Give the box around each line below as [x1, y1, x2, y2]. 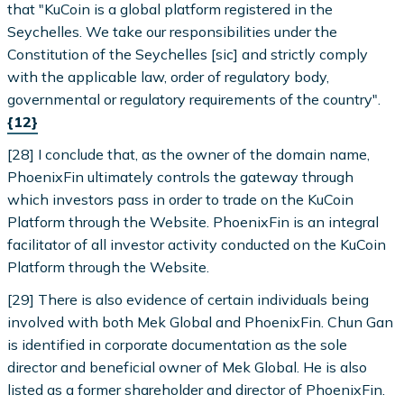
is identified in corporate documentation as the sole [7, 335, 348, 354]
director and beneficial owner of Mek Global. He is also [7, 358, 368, 377]
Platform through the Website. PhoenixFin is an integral [7, 212, 380, 231]
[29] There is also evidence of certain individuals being [7, 290, 370, 309]
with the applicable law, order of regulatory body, [7, 67, 330, 86]
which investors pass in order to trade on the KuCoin [7, 189, 354, 208]
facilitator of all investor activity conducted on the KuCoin [7, 234, 387, 253]
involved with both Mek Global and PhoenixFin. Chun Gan [7, 313, 394, 332]
